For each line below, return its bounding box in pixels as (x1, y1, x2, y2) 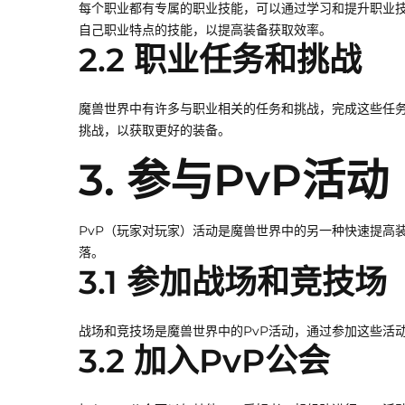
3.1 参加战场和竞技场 (79, 262, 387, 303)
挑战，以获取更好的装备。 (79, 122, 231, 139)
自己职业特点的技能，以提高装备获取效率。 (79, 22, 332, 39)
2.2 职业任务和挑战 (79, 40, 362, 80)
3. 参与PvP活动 (79, 154, 389, 207)
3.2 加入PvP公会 (79, 341, 330, 381)
